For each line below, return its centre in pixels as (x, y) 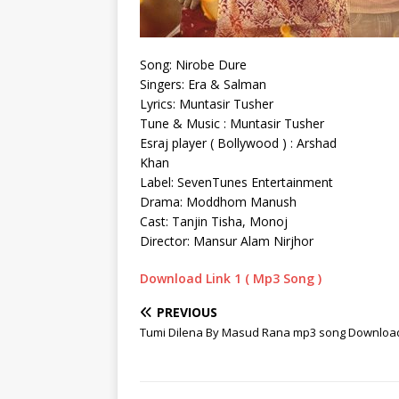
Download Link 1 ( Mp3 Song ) (231, 278)
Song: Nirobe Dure (193, 64)
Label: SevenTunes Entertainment (236, 182)
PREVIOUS (187, 312)
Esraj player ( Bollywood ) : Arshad (238, 142)
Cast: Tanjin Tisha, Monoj (214, 221)
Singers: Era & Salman (203, 84)
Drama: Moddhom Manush (218, 201)
